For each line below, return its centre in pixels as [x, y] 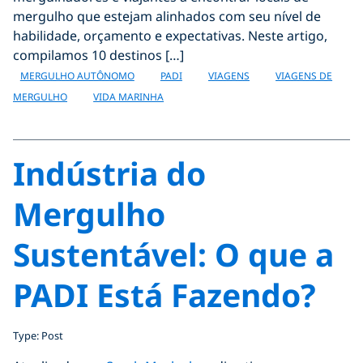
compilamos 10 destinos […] [98, 55]
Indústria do [109, 173]
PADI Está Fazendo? [164, 295]
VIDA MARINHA [129, 97]
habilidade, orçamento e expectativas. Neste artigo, [170, 36]
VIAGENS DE [304, 76]
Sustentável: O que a [173, 254]
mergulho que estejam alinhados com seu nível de [167, 16]
